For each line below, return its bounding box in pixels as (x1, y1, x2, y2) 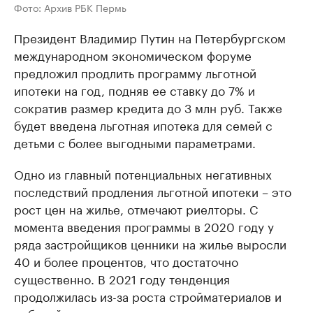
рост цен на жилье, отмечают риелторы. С (14, 199, 258, 218)
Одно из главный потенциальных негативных (14, 164, 272, 183)
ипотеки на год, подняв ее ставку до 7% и (14, 80, 255, 99)
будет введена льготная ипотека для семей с (14, 115, 272, 134)
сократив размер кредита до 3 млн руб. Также (14, 98, 282, 117)
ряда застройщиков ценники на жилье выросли (14, 234, 286, 253)
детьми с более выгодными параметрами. (14, 133, 256, 152)
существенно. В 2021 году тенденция (14, 269, 230, 288)
